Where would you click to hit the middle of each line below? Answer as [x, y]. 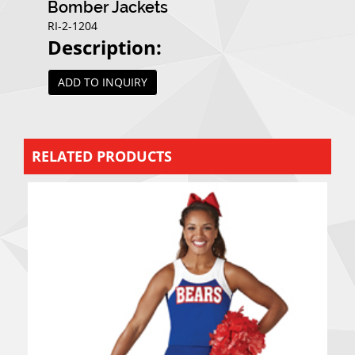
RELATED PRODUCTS [102, 157]
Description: [105, 48]
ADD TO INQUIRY [103, 82]
